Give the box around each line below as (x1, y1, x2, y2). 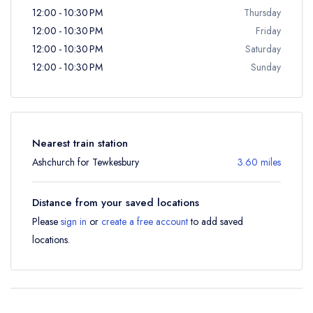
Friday (256, 23, 281, 38)
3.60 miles (238, 154, 281, 169)
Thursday (244, 5, 281, 20)
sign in (61, 214, 87, 228)
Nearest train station (32, 135, 128, 151)
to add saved (188, 214, 243, 228)
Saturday (245, 41, 281, 56)
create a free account (101, 214, 188, 228)
